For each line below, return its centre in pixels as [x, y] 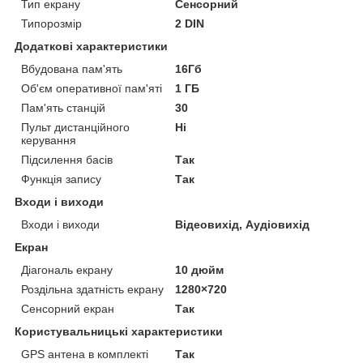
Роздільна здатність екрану [92, 289]
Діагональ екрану [67, 269]
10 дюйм [200, 269]
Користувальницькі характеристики [119, 331]
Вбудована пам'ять [72, 68]
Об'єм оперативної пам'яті [92, 88]
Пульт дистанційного [75, 127]
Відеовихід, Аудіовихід [243, 224]
